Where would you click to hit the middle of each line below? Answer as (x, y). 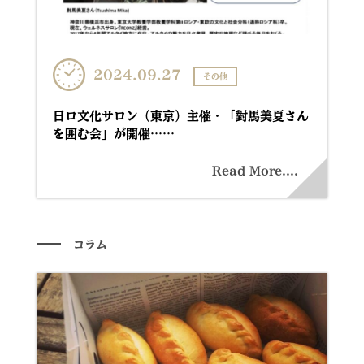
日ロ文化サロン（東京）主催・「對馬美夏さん (180, 116)
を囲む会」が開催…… (113, 134)
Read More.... (256, 171)
